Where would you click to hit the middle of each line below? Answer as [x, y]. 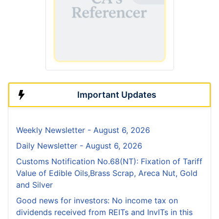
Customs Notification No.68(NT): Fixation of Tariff [109, 162]
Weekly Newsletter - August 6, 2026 [83, 130]
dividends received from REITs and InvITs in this [104, 212]
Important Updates [117, 95]
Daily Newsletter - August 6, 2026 [79, 146]
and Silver [34, 185]
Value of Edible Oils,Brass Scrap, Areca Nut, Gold [107, 173]
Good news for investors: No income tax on [97, 201]
